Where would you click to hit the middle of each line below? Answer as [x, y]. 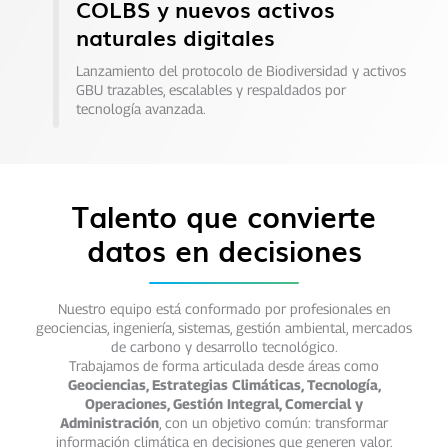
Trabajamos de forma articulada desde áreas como [224, 366]
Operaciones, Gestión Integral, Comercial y [224, 404]
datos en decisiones [224, 250]
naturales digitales [175, 36]
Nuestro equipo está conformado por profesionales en [224, 309]
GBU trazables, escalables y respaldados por [210, 89]
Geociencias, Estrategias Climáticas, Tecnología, [224, 385]
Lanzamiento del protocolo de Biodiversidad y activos [240, 70]
